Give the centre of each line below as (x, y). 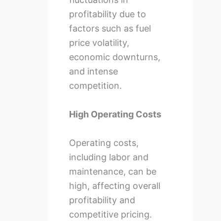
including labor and (109, 157)
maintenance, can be (112, 171)
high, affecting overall (114, 185)
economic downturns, (114, 57)
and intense (93, 72)
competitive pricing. (110, 214)
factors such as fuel (110, 29)
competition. (95, 86)
